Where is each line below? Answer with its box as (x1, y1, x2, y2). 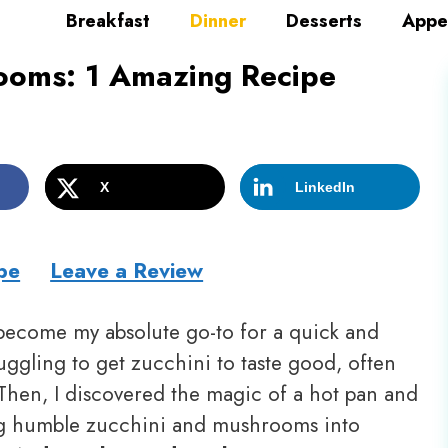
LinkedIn (295, 179, 356, 196)
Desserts (286, 8, 362, 35)
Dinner (190, 8, 246, 35)
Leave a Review (50, 255, 204, 286)
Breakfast (66, 8, 150, 35)
